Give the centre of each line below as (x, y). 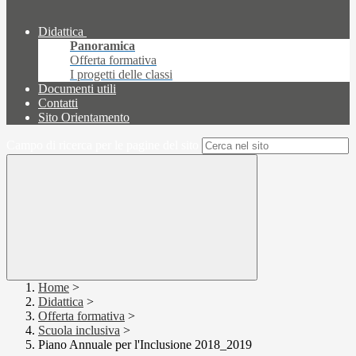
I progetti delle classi (121, 75)
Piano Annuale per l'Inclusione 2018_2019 (145, 345)
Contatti (58, 103)
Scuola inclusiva (79, 331)
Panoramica (103, 46)
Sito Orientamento (84, 118)
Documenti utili (77, 89)
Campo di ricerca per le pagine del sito (103, 145)
